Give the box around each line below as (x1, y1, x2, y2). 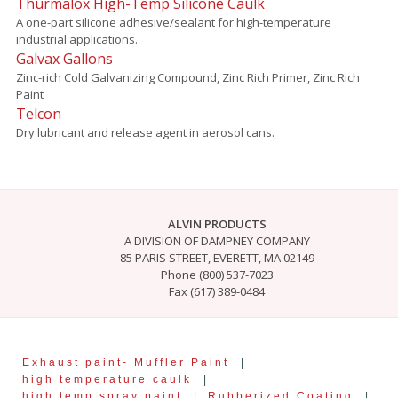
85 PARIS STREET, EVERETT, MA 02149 (119, 249, 314, 266)
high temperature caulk (22, 372, 192, 385)
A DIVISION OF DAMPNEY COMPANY (123, 232, 310, 249)
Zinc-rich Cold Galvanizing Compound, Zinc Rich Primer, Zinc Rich (16, 68, 360, 85)
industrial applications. (16, 30, 138, 47)
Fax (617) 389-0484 (169, 283, 265, 299)
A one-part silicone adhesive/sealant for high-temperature (16, 13, 331, 30)
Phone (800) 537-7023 (160, 266, 274, 283)
